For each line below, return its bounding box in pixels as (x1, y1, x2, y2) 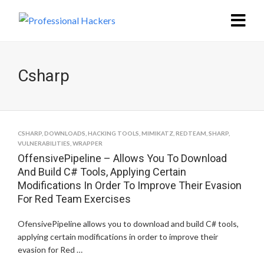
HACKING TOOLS (88, 130, 139, 137)
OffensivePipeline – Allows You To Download (18, 152, 227, 164)
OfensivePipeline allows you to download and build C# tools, (18, 219, 239, 229)
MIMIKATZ (141, 130, 173, 137)
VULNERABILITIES (18, 140, 70, 147)
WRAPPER (72, 140, 103, 147)
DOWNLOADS (44, 130, 85, 137)
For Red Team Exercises (18, 193, 131, 205)
